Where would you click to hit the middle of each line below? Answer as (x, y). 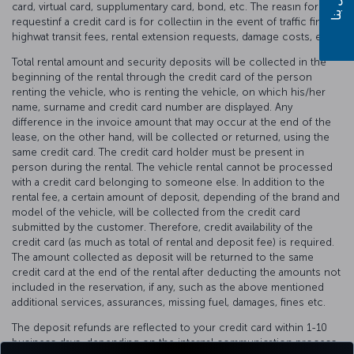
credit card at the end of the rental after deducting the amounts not (176, 273)
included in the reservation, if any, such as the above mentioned (168, 288)
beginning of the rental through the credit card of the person (162, 77)
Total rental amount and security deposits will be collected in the (169, 62)
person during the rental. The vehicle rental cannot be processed (172, 168)
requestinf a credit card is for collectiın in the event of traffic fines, (174, 22)
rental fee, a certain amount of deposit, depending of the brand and (176, 198)
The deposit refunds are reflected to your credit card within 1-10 (169, 328)
